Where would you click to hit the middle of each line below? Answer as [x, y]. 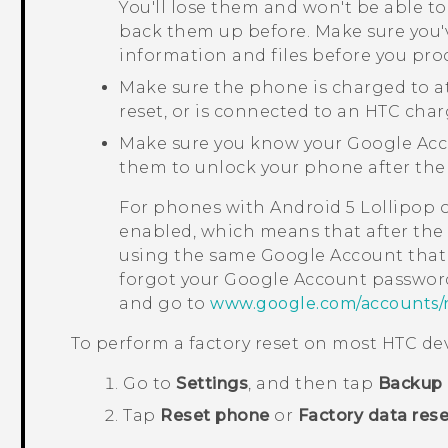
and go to [165, 304]
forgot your [172, 280]
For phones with [195, 208]
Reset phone [215, 416]
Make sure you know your [233, 144]
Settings [212, 384]
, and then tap [313, 384]
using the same [190, 256]
